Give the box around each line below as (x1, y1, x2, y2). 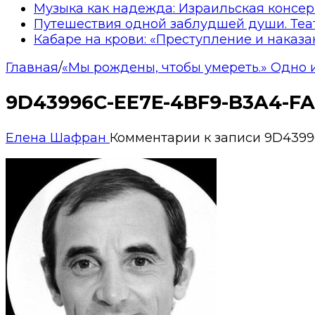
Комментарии (110, 129, 200, 146)
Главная (6, 59, 58, 75)
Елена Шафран (6, 129, 110, 146)
